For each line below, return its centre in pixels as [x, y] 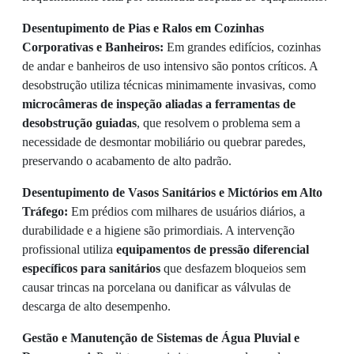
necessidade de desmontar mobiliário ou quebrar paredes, [164, 142]
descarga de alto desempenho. [96, 306]
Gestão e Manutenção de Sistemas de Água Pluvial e [161, 338]
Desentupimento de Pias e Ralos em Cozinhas [143, 28]
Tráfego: [45, 211]
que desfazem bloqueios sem [233, 268]
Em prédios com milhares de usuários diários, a [186, 211]
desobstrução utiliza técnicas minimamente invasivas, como [169, 85]
